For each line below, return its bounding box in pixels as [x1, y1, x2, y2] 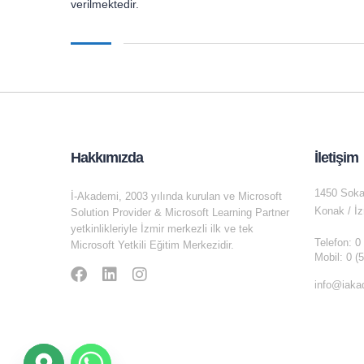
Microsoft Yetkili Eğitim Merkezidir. [71, 239, 234, 252]
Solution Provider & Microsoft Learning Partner [71, 206, 289, 219]
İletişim [314, 149, 358, 167]
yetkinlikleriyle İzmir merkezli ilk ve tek [71, 223, 253, 236]
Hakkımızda [71, 149, 143, 167]
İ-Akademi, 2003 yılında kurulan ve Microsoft [71, 190, 282, 203]
